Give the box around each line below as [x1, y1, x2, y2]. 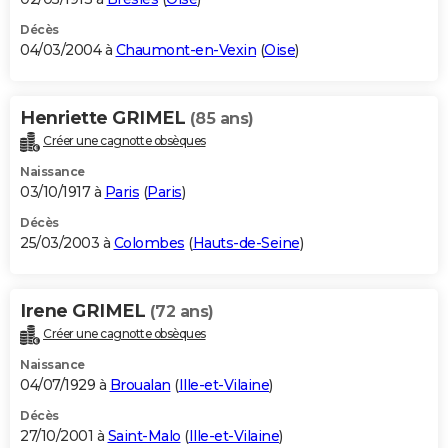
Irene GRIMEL [20, 299, 150, 322]
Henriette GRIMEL [20, 106, 190, 129]
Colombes [113, 233, 185, 252]
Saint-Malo [107, 426, 181, 445]
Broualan [109, 375, 171, 394]
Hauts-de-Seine [192, 233, 300, 252]
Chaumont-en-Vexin [115, 40, 256, 59]
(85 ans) [189, 108, 254, 128]
